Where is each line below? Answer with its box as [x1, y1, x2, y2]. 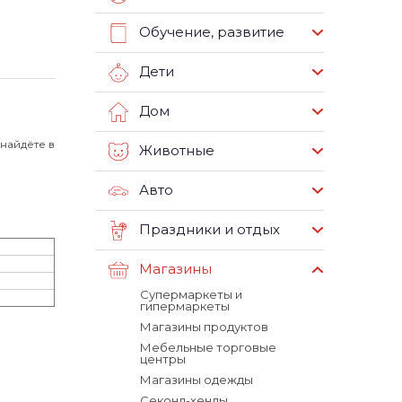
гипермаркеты [140, 299, 230, 313]
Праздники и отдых [139, 221, 280, 239]
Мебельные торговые [140, 340, 276, 354]
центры [140, 352, 186, 366]
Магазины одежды [140, 372, 253, 387]
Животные [139, 142, 214, 160]
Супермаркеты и [140, 287, 242, 301]
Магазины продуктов [140, 319, 268, 334]
